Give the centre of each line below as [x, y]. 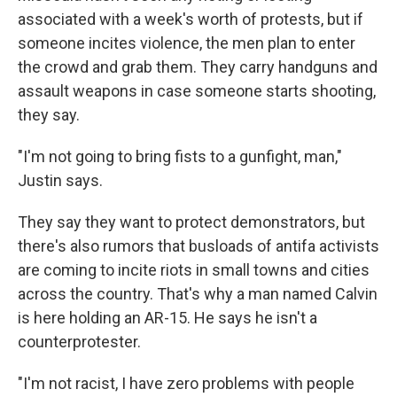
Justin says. [60, 180]
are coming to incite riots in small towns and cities [194, 270]
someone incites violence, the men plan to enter [187, 43]
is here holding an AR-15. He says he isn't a [167, 318]
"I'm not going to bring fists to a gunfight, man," [180, 156]
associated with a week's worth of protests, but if [191, 19]
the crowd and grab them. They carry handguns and [198, 67]
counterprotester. [79, 342]
